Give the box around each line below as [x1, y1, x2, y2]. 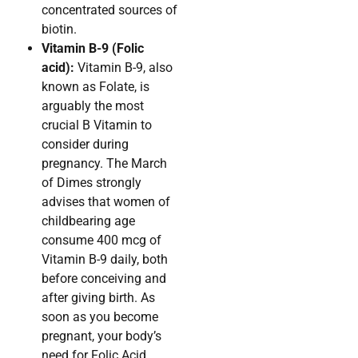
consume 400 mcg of [42, 233, 161, 249]
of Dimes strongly [42, 175, 141, 191]
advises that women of [42, 194, 170, 210]
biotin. [42, 22, 77, 38]
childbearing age [42, 213, 135, 229]
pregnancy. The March [42, 156, 167, 172]
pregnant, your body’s [42, 328, 161, 344]
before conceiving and [42, 271, 166, 287]
